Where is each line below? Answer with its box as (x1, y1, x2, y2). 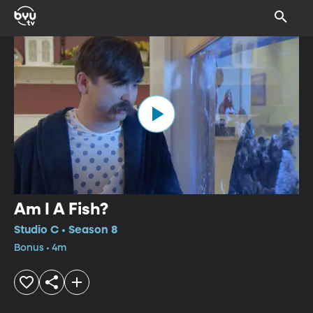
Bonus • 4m (14, 242, 66, 253)
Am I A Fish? (14, 201, 108, 218)
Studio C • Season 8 (14, 224, 117, 236)
